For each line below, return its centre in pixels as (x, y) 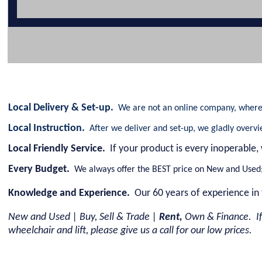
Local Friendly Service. (58, 149)
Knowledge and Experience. (69, 194)
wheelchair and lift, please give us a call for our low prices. (130, 231)
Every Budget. (40, 170)
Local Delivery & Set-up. (62, 108)
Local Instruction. (48, 129)
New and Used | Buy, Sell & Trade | (82, 218)
